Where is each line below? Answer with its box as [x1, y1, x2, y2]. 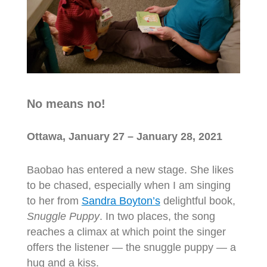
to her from [26, 195, 82, 207]
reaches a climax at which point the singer [26, 226, 226, 238]
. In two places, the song [99, 210, 215, 223]
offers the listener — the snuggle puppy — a [26, 241, 236, 254]
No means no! [26, 97, 105, 111]
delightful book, [160, 195, 235, 207]
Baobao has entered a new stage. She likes [26, 164, 234, 176]
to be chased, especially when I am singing [26, 179, 231, 192]
